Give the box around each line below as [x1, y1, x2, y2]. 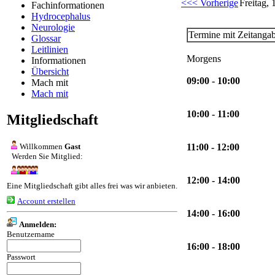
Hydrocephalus [31, 10, 90, 21]
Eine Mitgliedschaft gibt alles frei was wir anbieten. [7, 180, 177, 190]
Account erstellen [17, 196, 76, 206]
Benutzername [7, 229, 55, 239]
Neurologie [31, 21, 75, 33]
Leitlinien [31, 44, 68, 55]
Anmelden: [19, 219, 56, 229]
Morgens [187, 53, 221, 64]
